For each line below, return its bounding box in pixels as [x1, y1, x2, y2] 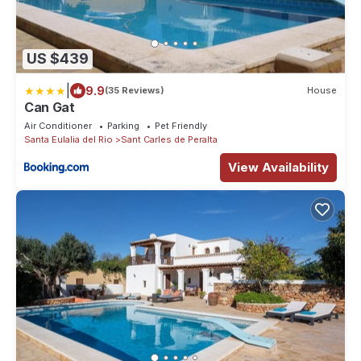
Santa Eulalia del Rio [24, 133, 113, 145]
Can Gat [24, 98, 75, 115]
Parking [107, 119, 139, 131]
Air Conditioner [24, 119, 92, 131]
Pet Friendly [155, 119, 207, 131]
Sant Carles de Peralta [121, 133, 218, 145]
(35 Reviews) [105, 85, 164, 97]
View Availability [228, 159, 329, 175]
